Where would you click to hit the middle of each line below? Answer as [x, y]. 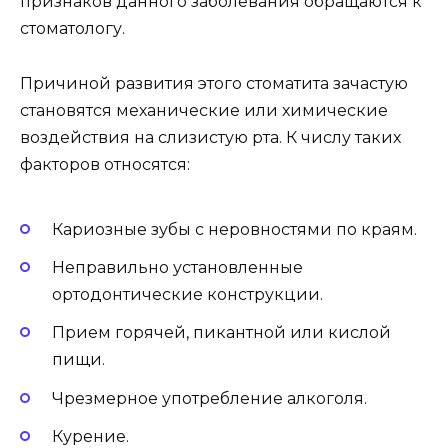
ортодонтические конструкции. [187, 295]
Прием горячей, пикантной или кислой [221, 333]
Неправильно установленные [177, 268]
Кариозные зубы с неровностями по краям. [234, 229]
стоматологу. [72, 29]
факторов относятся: [105, 164]
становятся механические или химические [204, 110]
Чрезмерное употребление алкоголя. [209, 398]
